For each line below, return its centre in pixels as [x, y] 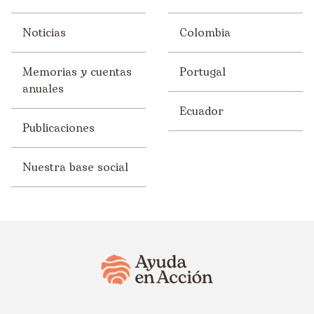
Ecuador [202, 111]
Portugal [203, 72]
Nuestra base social [75, 167]
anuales [43, 89]
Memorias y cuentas [77, 72]
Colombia [205, 33]
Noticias [44, 33]
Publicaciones [59, 128]
